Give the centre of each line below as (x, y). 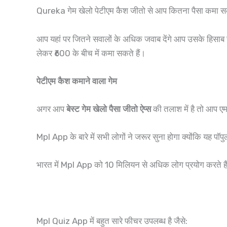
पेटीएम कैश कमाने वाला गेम (77, 81)
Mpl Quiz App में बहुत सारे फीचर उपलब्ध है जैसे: (112, 221)
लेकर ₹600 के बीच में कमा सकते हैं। (91, 53)
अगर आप (51, 109)
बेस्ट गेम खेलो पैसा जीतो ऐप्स (109, 109)
